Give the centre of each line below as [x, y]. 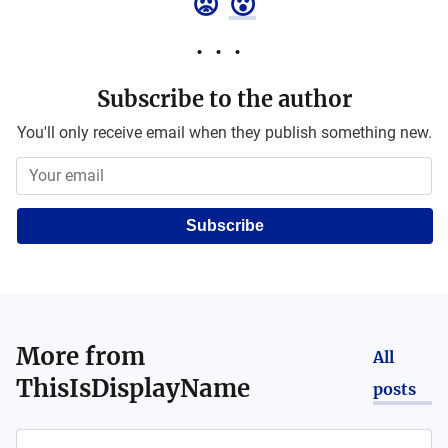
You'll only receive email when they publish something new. [224, 132]
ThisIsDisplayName [133, 388]
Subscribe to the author [224, 99]
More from [80, 356]
